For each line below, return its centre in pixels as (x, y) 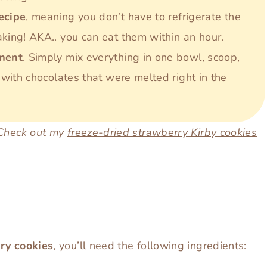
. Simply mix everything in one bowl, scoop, (131, 58)
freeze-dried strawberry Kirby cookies (162, 133)
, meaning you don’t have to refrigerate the (133, 17)
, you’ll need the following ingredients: (150, 245)
